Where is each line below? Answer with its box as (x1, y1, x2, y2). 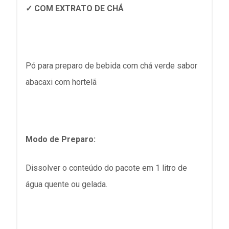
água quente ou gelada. (26, 179, 109, 189)
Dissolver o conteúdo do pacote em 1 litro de (26, 163, 187, 173)
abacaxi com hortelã (26, 77, 97, 87)
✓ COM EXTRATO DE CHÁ (26, 4, 124, 13)
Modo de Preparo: (26, 134, 96, 144)
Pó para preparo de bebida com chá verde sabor (26, 61, 197, 71)
